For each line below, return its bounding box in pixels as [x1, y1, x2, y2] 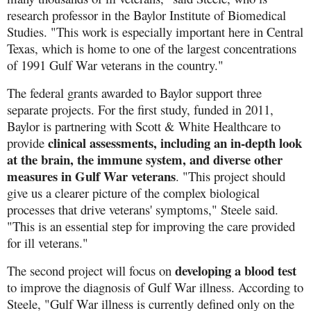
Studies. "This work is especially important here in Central [7, 22, 303, 40]
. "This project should [176, 167, 285, 185]
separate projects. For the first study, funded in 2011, [7, 100, 274, 118]
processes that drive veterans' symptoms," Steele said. [7, 200, 278, 218]
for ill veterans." [7, 233, 88, 251]
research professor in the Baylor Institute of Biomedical [7, 6, 286, 24]
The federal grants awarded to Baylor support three [7, 83, 262, 101]
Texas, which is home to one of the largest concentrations [7, 39, 296, 57]
